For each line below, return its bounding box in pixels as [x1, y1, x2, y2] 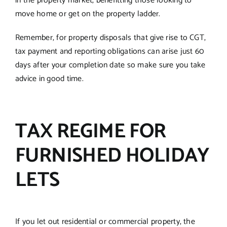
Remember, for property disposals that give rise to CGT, [15, 30, 206, 45]
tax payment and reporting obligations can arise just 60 [15, 44, 204, 58]
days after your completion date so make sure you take [15, 58, 206, 72]
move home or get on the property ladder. [15, 7, 161, 21]
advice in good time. [15, 71, 84, 86]
